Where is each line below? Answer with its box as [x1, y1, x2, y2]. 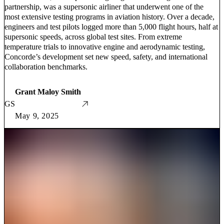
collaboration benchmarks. [4, 62, 87, 71]
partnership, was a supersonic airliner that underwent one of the [4, 2, 203, 11]
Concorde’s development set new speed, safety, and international [4, 52, 207, 61]
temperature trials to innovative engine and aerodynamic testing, [4, 42, 205, 51]
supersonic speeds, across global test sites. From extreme [4, 32, 182, 41]
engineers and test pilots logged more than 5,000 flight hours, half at [4, 22, 218, 31]
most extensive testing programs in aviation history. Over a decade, [4, 12, 214, 21]
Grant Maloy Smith [15, 87, 81, 96]
